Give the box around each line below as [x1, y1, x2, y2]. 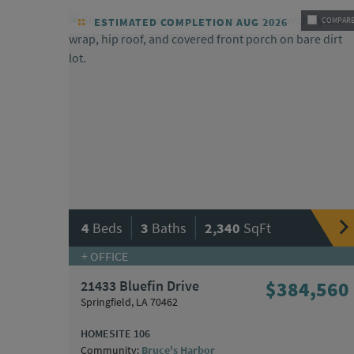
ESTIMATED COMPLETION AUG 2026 [91, 15, 288, 30]
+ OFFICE [81, 247, 128, 264]
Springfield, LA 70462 [81, 294, 178, 309]
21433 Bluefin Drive [81, 276, 199, 295]
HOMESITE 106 [81, 326, 150, 341]
